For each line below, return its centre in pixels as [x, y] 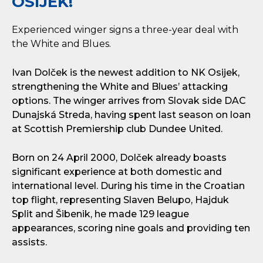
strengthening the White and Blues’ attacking [120, 87]
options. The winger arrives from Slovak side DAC [129, 101]
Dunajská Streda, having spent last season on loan [131, 115]
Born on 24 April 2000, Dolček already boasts [119, 158]
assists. [29, 242]
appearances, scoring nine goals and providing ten [131, 228]
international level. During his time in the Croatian [128, 186]
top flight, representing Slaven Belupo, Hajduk [120, 200]
